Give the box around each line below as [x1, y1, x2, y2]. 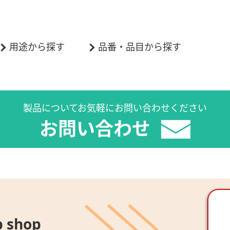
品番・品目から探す [98, 41, 181, 53]
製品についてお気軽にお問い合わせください [23, 102, 207, 114]
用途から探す [9, 41, 65, 53]
